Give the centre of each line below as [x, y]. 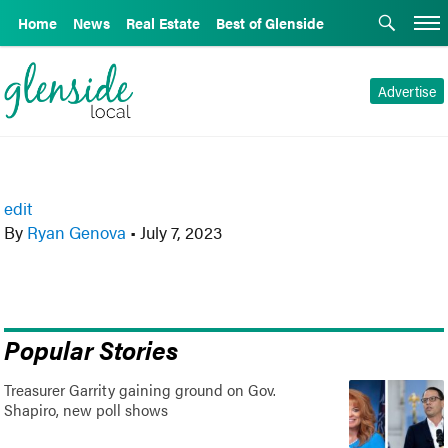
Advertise [406, 91]
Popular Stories [91, 348]
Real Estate [163, 23]
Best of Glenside [270, 23]
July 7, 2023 [179, 232]
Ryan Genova [77, 232]
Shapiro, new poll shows [86, 409]
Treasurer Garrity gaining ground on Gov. [140, 389]
